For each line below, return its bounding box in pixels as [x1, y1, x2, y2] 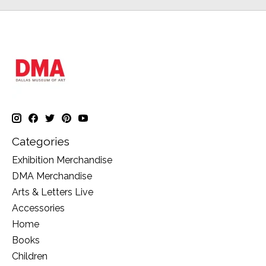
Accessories [12, 202, 65, 214]
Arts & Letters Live [12, 186, 93, 198]
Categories [12, 135, 69, 148]
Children [12, 251, 47, 262]
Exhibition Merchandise [12, 154, 112, 166]
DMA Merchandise [12, 170, 92, 182]
